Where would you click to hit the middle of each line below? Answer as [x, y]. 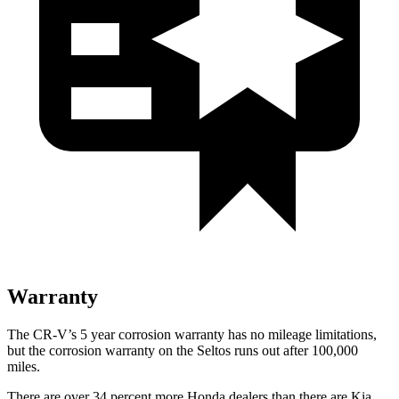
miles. [24, 366]
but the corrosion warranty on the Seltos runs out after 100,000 [183, 350]
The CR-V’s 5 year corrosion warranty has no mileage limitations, [192, 334]
